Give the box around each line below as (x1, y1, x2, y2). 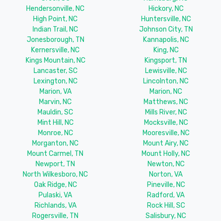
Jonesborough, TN (26, 36, 84, 44)
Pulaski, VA (38, 191, 72, 200)
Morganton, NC (32, 139, 78, 148)
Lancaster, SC (33, 67, 77, 75)
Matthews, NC (144, 98, 188, 107)
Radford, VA (147, 191, 184, 200)
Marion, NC (149, 87, 182, 96)
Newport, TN (36, 160, 75, 169)
